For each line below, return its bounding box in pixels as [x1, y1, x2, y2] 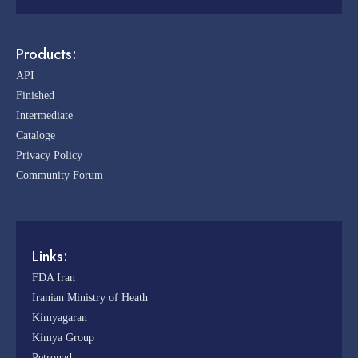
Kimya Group [32, 331, 94, 344]
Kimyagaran [32, 311, 87, 324]
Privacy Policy [16, 149, 82, 161]
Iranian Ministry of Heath [32, 291, 148, 304]
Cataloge [16, 129, 55, 141]
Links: [32, 245, 68, 267]
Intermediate [16, 109, 73, 121]
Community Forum [16, 169, 103, 181]
